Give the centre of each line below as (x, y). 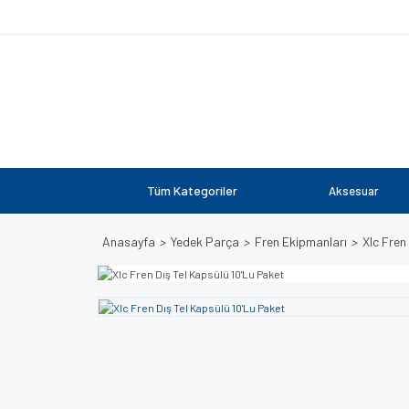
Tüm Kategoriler (192, 190)
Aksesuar (354, 191)
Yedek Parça (205, 241)
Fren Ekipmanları (301, 241)
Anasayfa (129, 241)
